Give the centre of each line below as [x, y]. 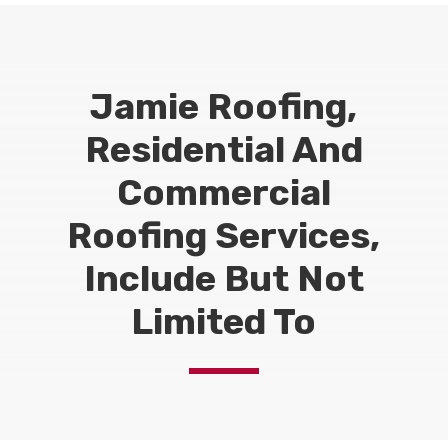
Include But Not [223, 278]
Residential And [223, 149]
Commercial [223, 192]
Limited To [224, 321]
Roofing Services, [224, 235]
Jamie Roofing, [224, 106]
